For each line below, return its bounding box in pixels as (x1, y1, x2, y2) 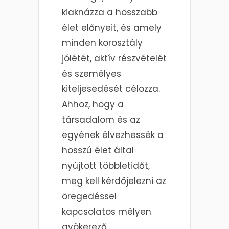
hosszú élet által (62, 144, 134, 157)
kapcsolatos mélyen (62, 205, 151, 218)
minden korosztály (62, 37, 143, 50)
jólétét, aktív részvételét (62, 52, 167, 65)
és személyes (62, 67, 121, 80)
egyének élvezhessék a (62, 129, 164, 142)
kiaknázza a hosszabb (62, 6, 157, 19)
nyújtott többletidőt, (62, 159, 150, 172)
